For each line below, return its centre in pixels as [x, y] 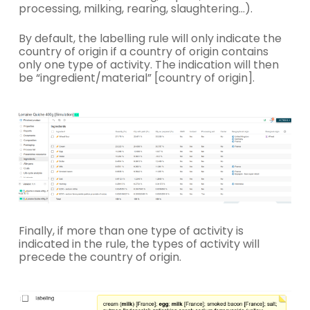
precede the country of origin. [100, 257]
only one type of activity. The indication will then [148, 65]
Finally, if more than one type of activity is [131, 231]
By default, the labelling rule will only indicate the [150, 38]
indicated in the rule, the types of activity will [139, 244]
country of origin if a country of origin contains [143, 52]
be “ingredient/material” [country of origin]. [136, 78]
